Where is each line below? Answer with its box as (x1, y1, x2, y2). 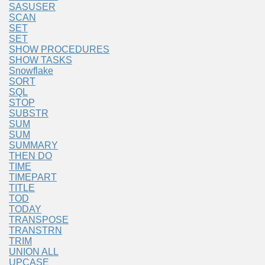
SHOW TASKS (9, 55, 72, 66)
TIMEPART (9, 172, 57, 183)
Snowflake (9, 66, 53, 76)
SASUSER (9, 2, 56, 12)
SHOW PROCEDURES (9, 44, 109, 55)
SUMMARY (9, 140, 58, 151)
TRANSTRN (9, 225, 62, 236)
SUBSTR (9, 108, 49, 119)
